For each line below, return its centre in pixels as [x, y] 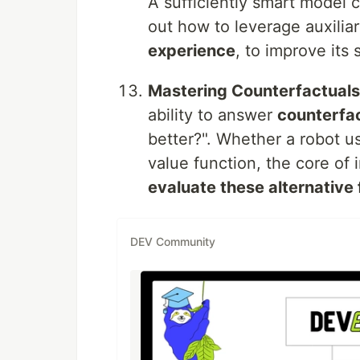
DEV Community [173, 241]
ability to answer [213, 115]
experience [192, 51]
